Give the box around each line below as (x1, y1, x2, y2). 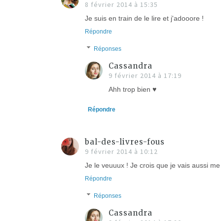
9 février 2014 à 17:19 (109, 71, 182, 80)
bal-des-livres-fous (85, 137, 165, 147)
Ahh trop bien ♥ (109, 85, 156, 93)
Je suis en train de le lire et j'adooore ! (85, 14, 204, 22)
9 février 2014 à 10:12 (85, 147, 158, 156)
